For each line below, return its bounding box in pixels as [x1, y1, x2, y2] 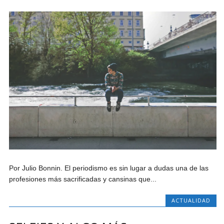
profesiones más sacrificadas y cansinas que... [9, 175, 157, 183]
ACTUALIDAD [171, 196, 210, 204]
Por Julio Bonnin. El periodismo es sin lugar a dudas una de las [9, 164, 209, 172]
